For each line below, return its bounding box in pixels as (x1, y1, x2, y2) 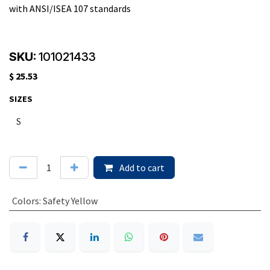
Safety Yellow (42, 195, 98, 207)
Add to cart (118, 162, 165, 174)
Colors (11, 195, 39, 207)
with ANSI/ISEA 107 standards (9, 2, 131, 14)
